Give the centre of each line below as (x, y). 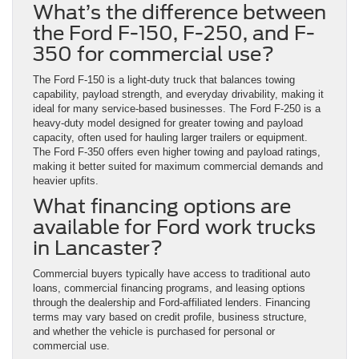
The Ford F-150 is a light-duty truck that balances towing (164, 80)
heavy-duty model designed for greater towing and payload (168, 123)
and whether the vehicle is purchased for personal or (154, 332)
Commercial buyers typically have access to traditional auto (171, 274)
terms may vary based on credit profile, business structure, (170, 317)
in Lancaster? (98, 248)
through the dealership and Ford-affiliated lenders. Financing (171, 303)
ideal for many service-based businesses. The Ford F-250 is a (177, 109)
